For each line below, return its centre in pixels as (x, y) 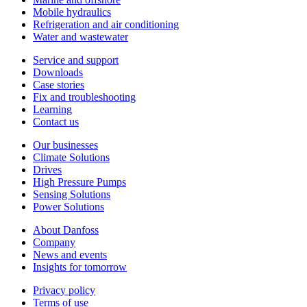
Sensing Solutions (72, 194)
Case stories (59, 84)
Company (54, 242)
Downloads (58, 72)
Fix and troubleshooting (84, 97)
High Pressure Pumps (79, 182)
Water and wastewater (81, 36)
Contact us (56, 121)
